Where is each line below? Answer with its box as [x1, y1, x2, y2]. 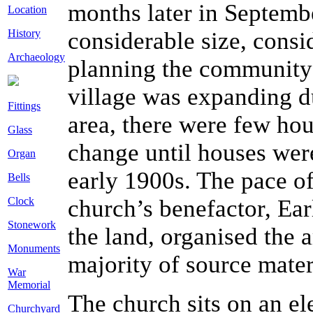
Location [8, 3, 47, 15]
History [8, 27, 41, 39]
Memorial [8, 279, 50, 291]
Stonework [8, 219, 56, 231]
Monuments [8, 242, 60, 254]
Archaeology [8, 51, 65, 63]
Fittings [8, 100, 41, 112]
